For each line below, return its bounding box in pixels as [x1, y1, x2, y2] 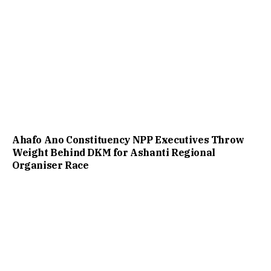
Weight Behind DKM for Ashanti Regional [12, 146, 215, 158]
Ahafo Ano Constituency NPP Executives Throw [12, 133, 244, 146]
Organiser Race [12, 158, 89, 171]
